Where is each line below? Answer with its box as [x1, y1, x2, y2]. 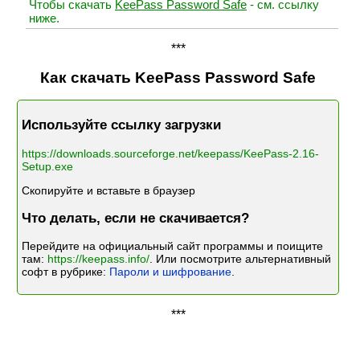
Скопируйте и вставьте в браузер [21, 184, 195, 198]
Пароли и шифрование [108, 265, 231, 279]
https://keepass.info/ [47, 252, 149, 266]
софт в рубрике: [21, 265, 109, 279]
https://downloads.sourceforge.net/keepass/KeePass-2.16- [21, 146, 319, 160]
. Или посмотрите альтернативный [149, 252, 331, 266]
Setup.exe [21, 159, 73, 173]
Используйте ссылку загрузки [21, 117, 221, 133]
